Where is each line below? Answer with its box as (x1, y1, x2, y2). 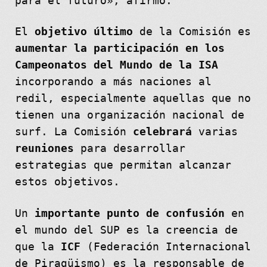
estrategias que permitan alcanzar (14, 159, 231, 172)
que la (14, 241, 61, 253)
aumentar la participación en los (14, 42, 225, 55)
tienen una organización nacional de (14, 109, 244, 122)
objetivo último (27, 26, 133, 38)
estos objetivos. (14, 176, 120, 188)
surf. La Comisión (14, 126, 133, 138)
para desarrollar (73, 142, 185, 155)
